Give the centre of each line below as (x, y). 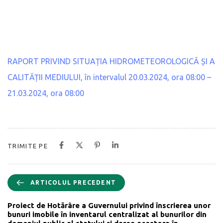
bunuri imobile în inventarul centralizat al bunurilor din (107, 214)
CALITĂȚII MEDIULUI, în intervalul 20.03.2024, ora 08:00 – (109, 77)
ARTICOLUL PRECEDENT (73, 182)
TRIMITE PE (28, 146)
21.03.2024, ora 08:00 (46, 93)
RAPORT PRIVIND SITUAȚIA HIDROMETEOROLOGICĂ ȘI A (111, 61)
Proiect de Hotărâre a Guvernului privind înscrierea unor (109, 205)
